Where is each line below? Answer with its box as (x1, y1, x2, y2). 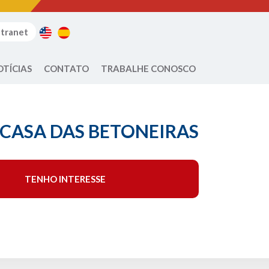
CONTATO (44, 63, 89, 74)
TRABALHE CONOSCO (101, 63, 196, 74)
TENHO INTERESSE (24, 174, 106, 184)
